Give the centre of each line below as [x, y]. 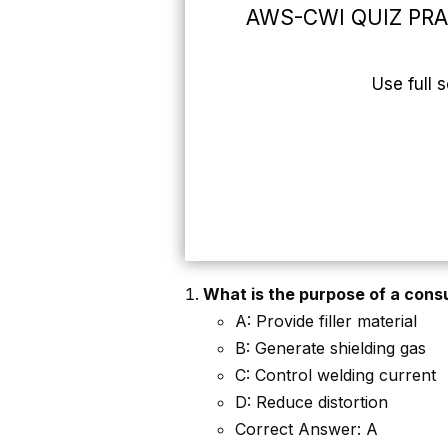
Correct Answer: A [306, 429]
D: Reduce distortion [311, 402]
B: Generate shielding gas [330, 348]
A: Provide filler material [325, 321]
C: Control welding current [335, 375]
